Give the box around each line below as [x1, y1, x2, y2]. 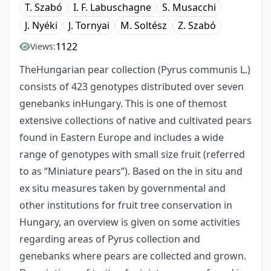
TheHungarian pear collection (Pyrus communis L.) [19, 63, 250, 77]
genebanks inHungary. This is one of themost [19, 97, 227, 111]
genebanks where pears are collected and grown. [19, 249, 246, 263]
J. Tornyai [68, 19, 109, 33]
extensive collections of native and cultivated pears [19, 114, 252, 128]
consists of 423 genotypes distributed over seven [19, 80, 244, 94]
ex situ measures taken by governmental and [19, 181, 226, 195]
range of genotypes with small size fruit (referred [19, 148, 245, 162]
